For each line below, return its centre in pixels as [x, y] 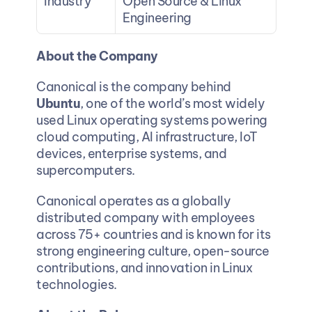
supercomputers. [85, 170]
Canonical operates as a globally [133, 201]
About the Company [96, 56]
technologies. [76, 284]
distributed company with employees [145, 217]
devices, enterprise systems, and [131, 153]
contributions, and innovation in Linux [144, 267]
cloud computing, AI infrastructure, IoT [146, 136]
